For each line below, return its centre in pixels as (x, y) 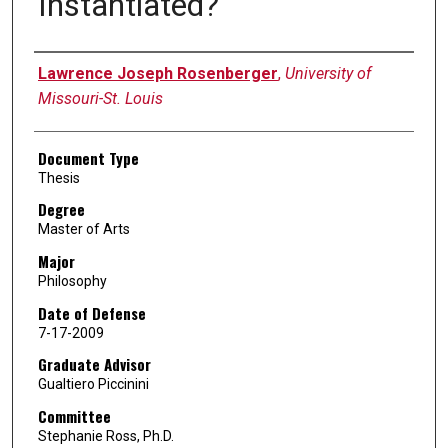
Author (53, 66)
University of (327, 73)
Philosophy (72, 281)
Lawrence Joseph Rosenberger (157, 73)
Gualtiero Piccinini (93, 384)
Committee (74, 415)
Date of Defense (91, 312)
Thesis (58, 177)
